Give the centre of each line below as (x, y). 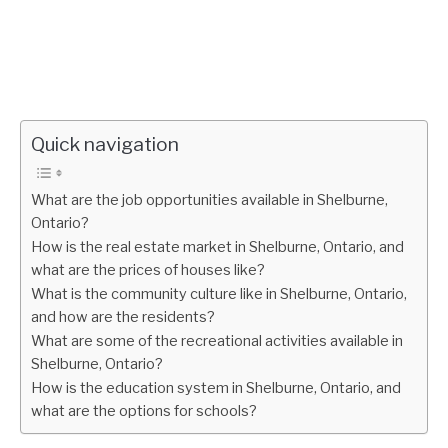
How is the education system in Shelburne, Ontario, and (216, 388)
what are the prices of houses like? (148, 270)
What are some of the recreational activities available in (217, 341)
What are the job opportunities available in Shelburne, (209, 200)
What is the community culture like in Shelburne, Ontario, (219, 294)
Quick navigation (105, 144)
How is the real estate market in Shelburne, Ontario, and (217, 247)
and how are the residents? (123, 317)
